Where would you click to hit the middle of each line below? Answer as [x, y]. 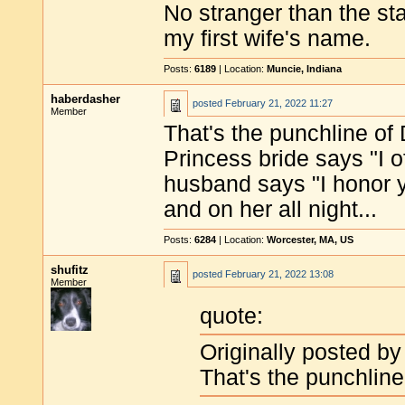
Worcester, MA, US [310, 240]
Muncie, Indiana [304, 69]
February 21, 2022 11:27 [279, 103]
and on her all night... [270, 209]
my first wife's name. [267, 38]
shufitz [70, 270]
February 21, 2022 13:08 [279, 274]
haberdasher [85, 99]
